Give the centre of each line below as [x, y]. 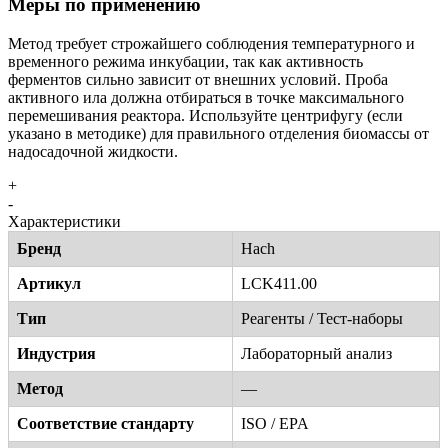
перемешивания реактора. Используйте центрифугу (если [205, 115]
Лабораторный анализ [316, 353]
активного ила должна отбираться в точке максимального [206, 97]
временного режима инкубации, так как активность [185, 61]
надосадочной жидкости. [93, 151]
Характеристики [64, 221]
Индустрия [56, 353]
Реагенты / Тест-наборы [322, 318]
